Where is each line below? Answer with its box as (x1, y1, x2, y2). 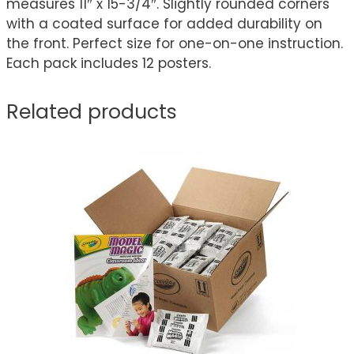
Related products (6, 98, 177, 126)
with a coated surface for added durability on (6, 14, 322, 34)
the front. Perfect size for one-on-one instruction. (6, 34, 343, 54)
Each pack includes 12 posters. (6, 54, 211, 73)
